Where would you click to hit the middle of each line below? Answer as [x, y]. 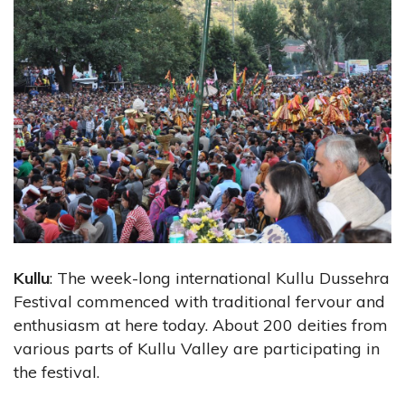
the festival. [57, 372]
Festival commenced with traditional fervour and [199, 301]
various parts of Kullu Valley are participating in [197, 348]
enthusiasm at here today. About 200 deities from [201, 325]
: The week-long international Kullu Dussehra [220, 278]
